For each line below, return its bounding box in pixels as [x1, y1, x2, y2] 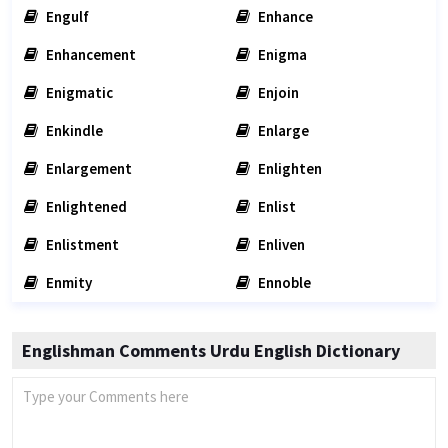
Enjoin [255, 83, 299, 102]
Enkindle [43, 121, 103, 140]
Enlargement [43, 159, 132, 178]
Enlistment [43, 235, 119, 254]
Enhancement [43, 45, 136, 64]
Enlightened [43, 197, 127, 216]
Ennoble [255, 273, 311, 292]
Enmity [43, 273, 92, 292]
